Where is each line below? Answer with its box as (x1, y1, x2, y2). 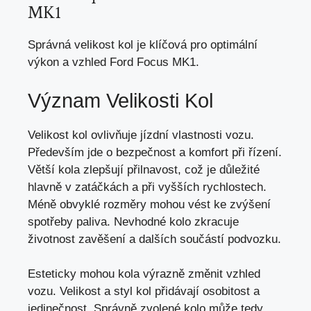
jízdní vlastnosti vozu (140, 128, 251, 142)
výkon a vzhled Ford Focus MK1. (28, 56, 199, 69)
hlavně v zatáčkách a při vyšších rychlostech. (28, 180, 267, 194)
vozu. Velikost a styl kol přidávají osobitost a (28, 285, 260, 299)
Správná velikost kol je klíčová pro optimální (28, 38, 258, 52)
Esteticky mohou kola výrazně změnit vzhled (28, 267, 260, 281)
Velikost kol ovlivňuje (28, 128, 140, 142)
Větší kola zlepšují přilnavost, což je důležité (28, 162, 260, 176)
